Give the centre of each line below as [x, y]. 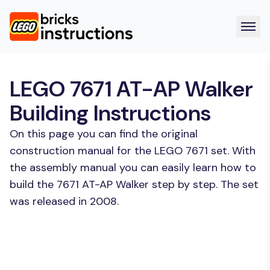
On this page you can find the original [104, 134]
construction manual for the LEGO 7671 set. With [133, 151]
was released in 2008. [64, 201]
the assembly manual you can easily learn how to [133, 168]
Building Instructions [110, 113]
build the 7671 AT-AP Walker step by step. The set [134, 184]
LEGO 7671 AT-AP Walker [131, 89]
